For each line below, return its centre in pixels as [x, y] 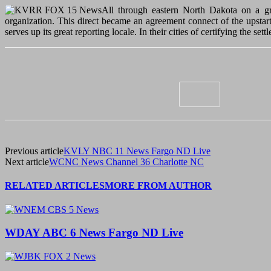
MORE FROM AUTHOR [158, 186]
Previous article [34, 151]
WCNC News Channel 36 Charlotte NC [126, 162]
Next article [27, 162]
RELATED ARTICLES [55, 186]
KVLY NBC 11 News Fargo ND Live [137, 151]
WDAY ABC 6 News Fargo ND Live [94, 233]
